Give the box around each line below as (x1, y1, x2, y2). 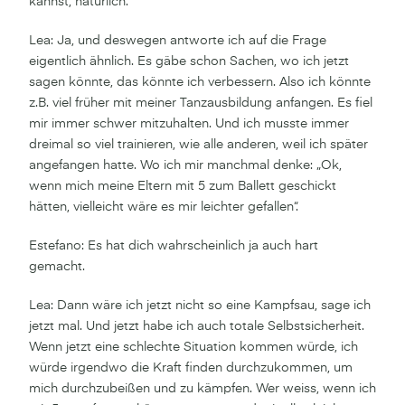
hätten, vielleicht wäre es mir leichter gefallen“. (29, 200, 298, 213)
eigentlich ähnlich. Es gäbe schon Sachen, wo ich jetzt (29, 54, 349, 68)
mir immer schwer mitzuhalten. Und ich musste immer (29, 117, 349, 130)
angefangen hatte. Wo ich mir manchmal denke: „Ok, (29, 158, 342, 172)
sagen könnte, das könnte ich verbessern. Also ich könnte (29, 75, 371, 89)
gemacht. (29, 259, 85, 273)
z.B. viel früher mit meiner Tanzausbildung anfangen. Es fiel (29, 96, 372, 109)
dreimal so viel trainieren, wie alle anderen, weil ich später (29, 137, 368, 151)
